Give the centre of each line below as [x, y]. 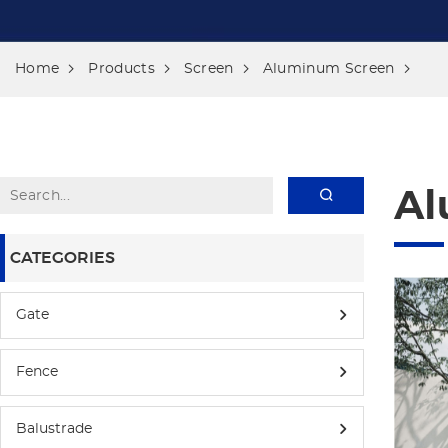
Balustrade [54, 429]
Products [121, 69]
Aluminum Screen [328, 69]
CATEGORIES [62, 258]
